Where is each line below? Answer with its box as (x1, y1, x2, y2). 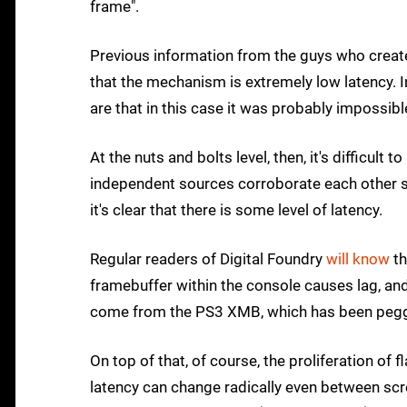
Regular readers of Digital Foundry (90, 250, 326, 269)
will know (326, 250, 390, 269)
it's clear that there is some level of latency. (90, 201, 382, 220)
